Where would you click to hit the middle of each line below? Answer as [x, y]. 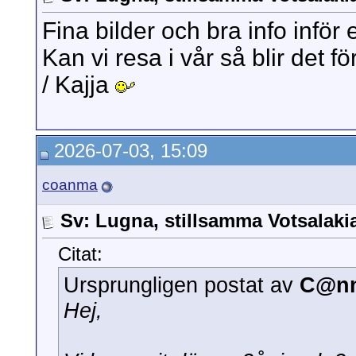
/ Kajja [79, 85]
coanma [70, 185]
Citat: [80, 254]
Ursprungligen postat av [182, 285]
